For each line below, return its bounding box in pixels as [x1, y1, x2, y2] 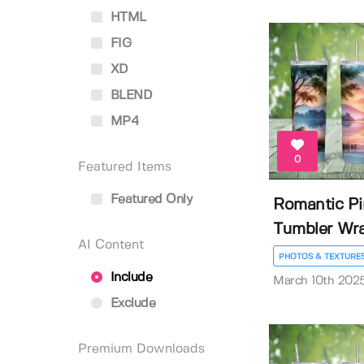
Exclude [106, 297, 155, 310]
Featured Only [106, 193, 192, 206]
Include [106, 271, 152, 284]
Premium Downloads [78, 343, 205, 355]
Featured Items [78, 161, 171, 173]
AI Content [78, 239, 144, 251]
